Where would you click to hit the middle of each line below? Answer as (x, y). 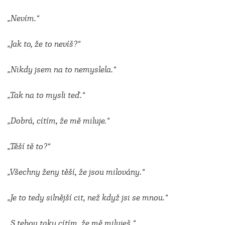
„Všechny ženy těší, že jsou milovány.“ (76, 172)
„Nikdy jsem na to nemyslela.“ (62, 70)
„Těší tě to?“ (29, 146)
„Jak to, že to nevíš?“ (44, 44)
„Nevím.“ (23, 18)
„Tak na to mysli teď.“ (46, 95)
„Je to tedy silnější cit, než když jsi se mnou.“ (88, 198)
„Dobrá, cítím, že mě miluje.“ (59, 121)
